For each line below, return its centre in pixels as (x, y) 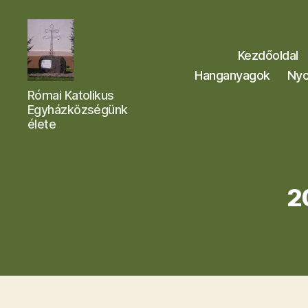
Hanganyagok (232, 75)
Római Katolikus (71, 95)
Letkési (47, 87)
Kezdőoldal (268, 55)
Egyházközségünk (78, 109)
